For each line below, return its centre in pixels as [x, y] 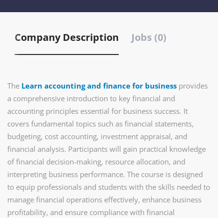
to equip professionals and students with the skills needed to [109, 187]
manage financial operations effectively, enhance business [104, 200]
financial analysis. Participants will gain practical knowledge [107, 149]
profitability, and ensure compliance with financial [91, 212]
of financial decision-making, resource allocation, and [96, 162]
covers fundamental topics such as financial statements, [100, 124]
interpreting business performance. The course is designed [105, 174]
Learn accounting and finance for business [99, 86]
